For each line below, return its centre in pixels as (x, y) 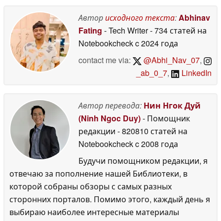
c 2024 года (156, 43)
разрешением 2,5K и (44, 6)
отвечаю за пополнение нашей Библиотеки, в (98, 173)
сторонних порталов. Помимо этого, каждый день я (110, 199)
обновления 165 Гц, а (44, 25)
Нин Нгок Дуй (172, 105)
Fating (90, 30)
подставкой (36, 44)
